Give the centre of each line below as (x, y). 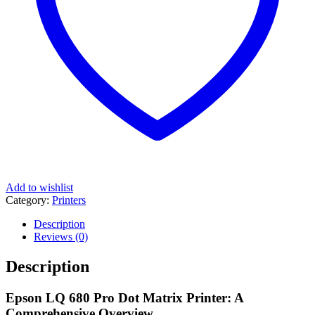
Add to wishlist (39, 187)
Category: (29, 200)
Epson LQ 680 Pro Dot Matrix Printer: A (124, 297)
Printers (69, 200)
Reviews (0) (61, 236)
